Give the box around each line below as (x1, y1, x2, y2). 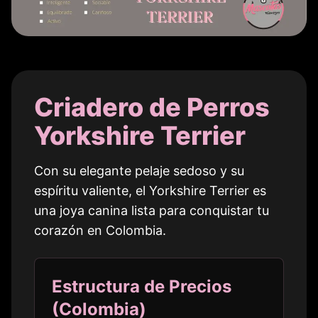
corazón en (34, 223, 106, 238)
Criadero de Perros (34, 92, 270, 124)
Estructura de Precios (52, 276, 231, 297)
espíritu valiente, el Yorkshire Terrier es (34, 183, 266, 199)
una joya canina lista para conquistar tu (34, 203, 269, 219)
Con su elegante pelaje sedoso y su (34, 163, 244, 179)
